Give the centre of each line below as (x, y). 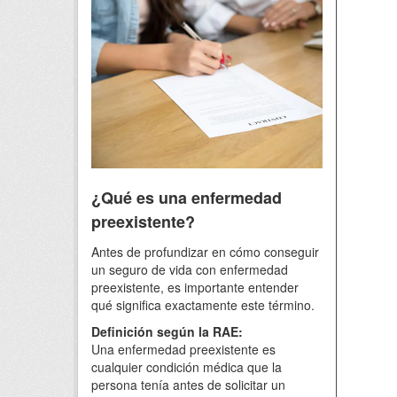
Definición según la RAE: (167, 331)
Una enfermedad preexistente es (183, 349)
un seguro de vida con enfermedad (190, 269)
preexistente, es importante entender (195, 287)
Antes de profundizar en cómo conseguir (205, 252)
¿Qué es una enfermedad (187, 198)
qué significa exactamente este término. (203, 305)
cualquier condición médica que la (187, 367)
